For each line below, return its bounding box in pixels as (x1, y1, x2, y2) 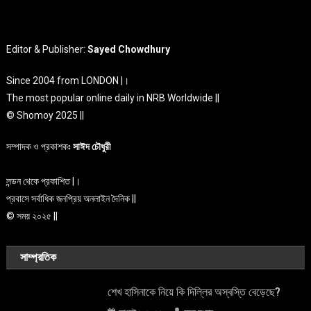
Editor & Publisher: (6, 43, 88, 55)
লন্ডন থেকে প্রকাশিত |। (6, 175, 81, 187)
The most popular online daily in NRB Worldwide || (6, 92, 220, 103)
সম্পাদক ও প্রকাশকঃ (6, 140, 74, 152)
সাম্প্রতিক (20, 250, 57, 264)
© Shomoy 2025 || (6, 109, 85, 121)
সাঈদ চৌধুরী (73, 140, 112, 152)
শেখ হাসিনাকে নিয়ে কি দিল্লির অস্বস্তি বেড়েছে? (108, 285, 281, 299)
